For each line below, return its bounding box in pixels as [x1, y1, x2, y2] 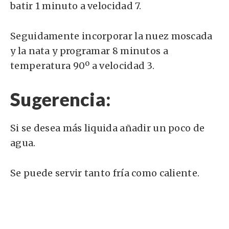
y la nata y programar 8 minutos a [10, 45, 168, 57]
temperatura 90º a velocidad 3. [10, 60, 155, 72]
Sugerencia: [10, 88, 111, 111]
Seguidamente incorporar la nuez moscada [10, 30, 213, 42]
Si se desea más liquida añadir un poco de [10, 122, 205, 134]
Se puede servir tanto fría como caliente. [10, 167, 200, 179]
